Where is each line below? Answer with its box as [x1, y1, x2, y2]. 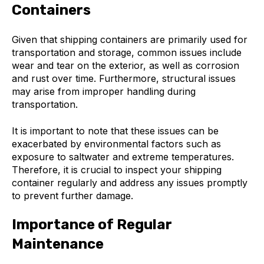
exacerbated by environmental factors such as [12, 137, 221, 150]
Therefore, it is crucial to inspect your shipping [12, 163, 222, 176]
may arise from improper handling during [12, 85, 196, 98]
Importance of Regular [12, 216, 172, 233]
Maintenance [12, 236, 104, 253]
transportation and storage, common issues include [12, 47, 242, 59]
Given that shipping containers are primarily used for [12, 34, 247, 46]
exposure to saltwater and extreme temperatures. [12, 150, 234, 163]
